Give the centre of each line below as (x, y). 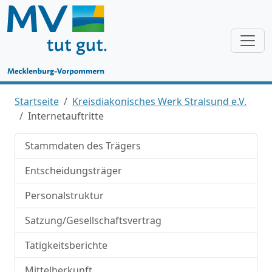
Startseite (37, 101)
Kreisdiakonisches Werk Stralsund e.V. (159, 101)
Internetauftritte (66, 116)
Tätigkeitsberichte (66, 245)
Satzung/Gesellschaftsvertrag (93, 220)
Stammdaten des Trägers (83, 146)
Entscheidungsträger (73, 171)
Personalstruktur (64, 195)
